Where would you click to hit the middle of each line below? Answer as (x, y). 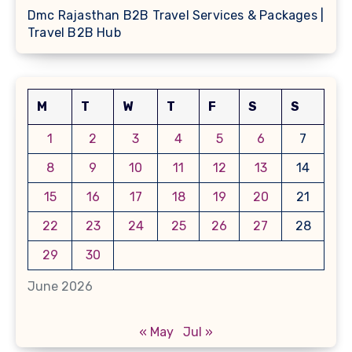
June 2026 (60, 286)
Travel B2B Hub (74, 33)
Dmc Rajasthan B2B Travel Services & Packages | (176, 16)
